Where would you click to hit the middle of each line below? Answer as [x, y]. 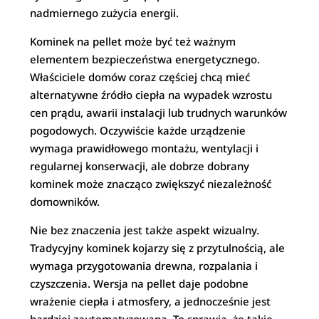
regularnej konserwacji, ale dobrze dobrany [140, 166]
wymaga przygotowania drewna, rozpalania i [144, 266]
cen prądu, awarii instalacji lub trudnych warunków [159, 113]
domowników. [65, 202]
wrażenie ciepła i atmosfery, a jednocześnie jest [151, 301]
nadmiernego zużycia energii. [105, 13]
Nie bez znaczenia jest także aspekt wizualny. [145, 230]
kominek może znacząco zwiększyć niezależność [151, 184]
